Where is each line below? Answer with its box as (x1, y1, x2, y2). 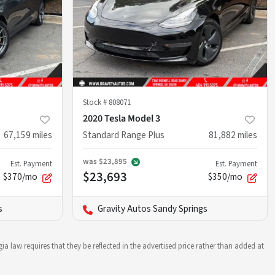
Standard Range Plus (83, 128, 165, 142)
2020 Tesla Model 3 (83, 112, 160, 126)
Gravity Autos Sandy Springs (98, 202, 207, 216)
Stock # (83, 97, 109, 109)
